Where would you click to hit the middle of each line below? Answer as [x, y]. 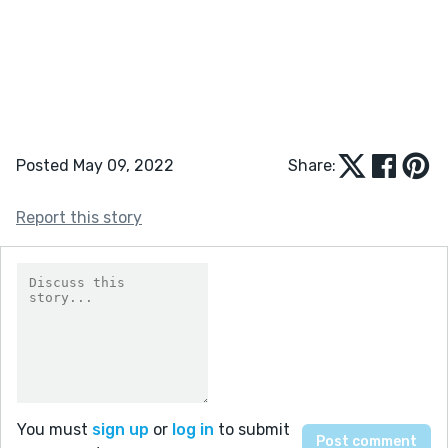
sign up [120, 429]
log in [193, 429]
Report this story [79, 217]
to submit [252, 429]
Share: [312, 165]
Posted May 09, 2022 [95, 165]
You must [54, 429]
